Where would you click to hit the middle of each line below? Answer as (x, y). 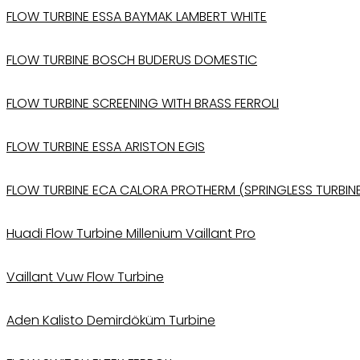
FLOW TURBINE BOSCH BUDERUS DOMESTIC (132, 59)
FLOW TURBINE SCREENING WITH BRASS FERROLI (143, 103)
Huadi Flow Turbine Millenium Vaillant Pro (131, 233)
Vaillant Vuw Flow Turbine (85, 276)
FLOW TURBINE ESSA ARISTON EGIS (106, 146)
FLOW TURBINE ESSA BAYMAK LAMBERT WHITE (137, 16)
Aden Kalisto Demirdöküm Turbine (111, 320)
